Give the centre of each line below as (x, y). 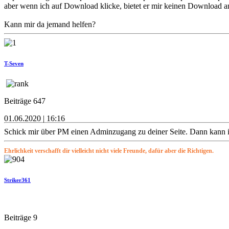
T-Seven (14, 64)
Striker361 (17, 180)
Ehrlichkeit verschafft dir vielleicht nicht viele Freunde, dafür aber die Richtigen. (109, 151)
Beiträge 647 (25, 101)
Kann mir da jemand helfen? (50, 25)
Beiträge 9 (21, 218)
